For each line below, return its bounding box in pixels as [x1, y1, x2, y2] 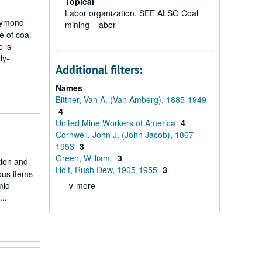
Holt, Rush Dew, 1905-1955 [55, 164, 160, 175]
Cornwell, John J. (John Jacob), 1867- [55, 129, 196, 140]
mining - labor [64, 19, 116, 30]
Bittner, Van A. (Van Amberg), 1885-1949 [55, 94, 206, 105]
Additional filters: [55, 62, 142, 77]
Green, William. [55, 152, 115, 164]
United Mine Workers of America [55, 117, 178, 129]
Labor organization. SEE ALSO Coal [64, 7, 198, 19]
